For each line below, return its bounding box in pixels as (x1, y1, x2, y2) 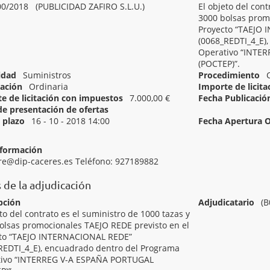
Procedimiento (198, 69, 260, 81)
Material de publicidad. (48, 127, 143, 138)
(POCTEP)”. (198, 58, 240, 69)
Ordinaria (29, 81, 68, 92)
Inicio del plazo (198, 104, 262, 115)
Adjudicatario (198, 196, 255, 208)
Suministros (23, 69, 71, 81)
